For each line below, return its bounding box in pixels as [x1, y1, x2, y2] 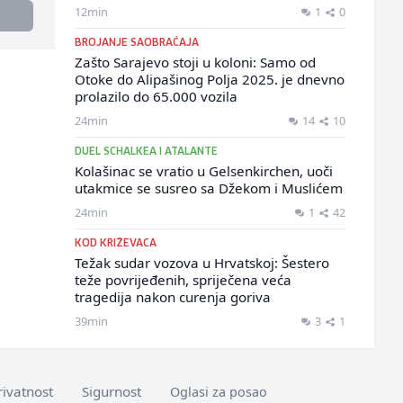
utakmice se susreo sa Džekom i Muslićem [74, 179, 343, 197]
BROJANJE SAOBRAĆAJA [74, 38, 199, 48]
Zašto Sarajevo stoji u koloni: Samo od [74, 53, 316, 71]
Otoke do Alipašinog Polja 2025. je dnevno [74, 70, 345, 88]
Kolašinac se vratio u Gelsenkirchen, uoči [74, 162, 333, 180]
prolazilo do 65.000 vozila [74, 87, 237, 105]
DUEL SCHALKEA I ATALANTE [74, 147, 218, 157]
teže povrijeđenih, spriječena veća [74, 271, 291, 289]
